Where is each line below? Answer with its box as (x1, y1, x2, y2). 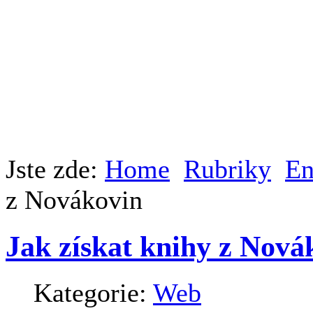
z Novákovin (6, 185, 143, 215)
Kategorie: (34, 278, 153, 308)
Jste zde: (6, 154, 105, 184)
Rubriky (184, 154, 271, 184)
